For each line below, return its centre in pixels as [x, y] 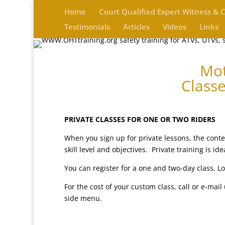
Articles [136, 27]
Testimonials [87, 27]
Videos [174, 27]
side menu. [83, 198]
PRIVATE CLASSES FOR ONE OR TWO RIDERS [140, 119]
